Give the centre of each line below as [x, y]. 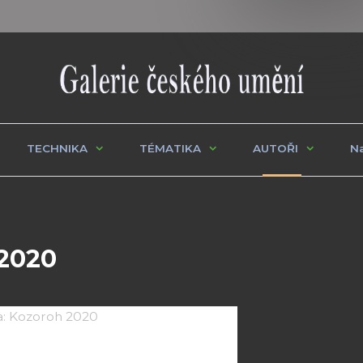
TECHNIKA [57, 148]
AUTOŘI [275, 148]
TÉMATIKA [170, 148]
